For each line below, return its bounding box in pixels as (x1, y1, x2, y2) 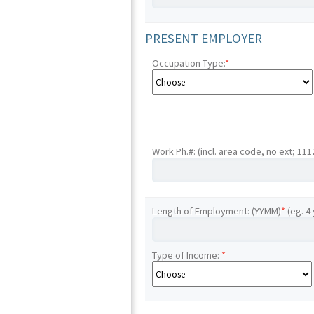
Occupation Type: (152, 57, 226, 69)
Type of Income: (152, 249, 220, 261)
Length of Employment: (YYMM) (152, 205, 282, 217)
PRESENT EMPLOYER (145, 30, 263, 46)
